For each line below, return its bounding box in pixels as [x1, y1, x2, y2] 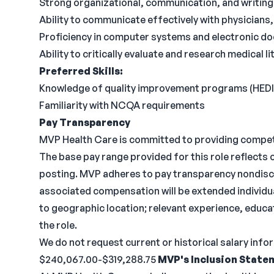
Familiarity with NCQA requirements [39, 99, 205, 111]
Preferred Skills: [39, 65, 123, 77]
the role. [39, 219, 77, 231]
